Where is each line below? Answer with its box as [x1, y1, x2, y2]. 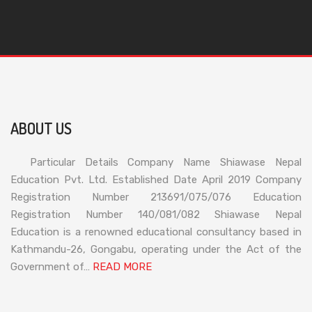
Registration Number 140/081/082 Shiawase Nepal [10, 208, 302, 221]
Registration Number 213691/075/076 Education [10, 190, 302, 203]
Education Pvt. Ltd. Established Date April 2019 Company [10, 173, 302, 186]
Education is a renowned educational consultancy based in [10, 225, 302, 238]
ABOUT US [10, 118, 72, 138]
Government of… [10, 260, 93, 273]
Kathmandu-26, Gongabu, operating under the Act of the [10, 242, 302, 256]
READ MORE [93, 260, 152, 273]
